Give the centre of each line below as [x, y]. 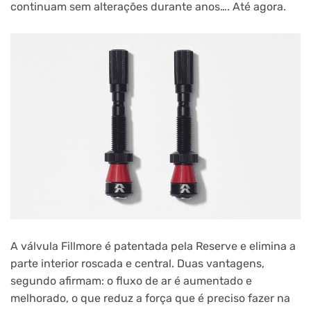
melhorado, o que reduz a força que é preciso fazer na [150, 298]
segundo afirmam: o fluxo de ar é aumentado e [131, 280]
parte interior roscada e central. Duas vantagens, [137, 263]
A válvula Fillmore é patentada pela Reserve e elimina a [153, 246]
